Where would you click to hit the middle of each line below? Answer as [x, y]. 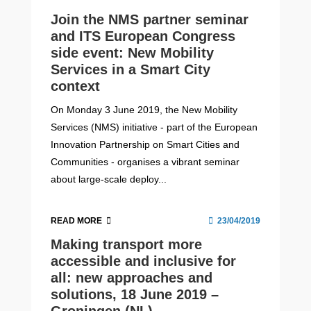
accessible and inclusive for [144, 261]
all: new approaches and [132, 278]
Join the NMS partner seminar [150, 19]
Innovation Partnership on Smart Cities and [145, 144]
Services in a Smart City [131, 69]
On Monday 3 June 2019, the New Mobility [144, 109]
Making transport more [127, 245]
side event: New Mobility [133, 52]
